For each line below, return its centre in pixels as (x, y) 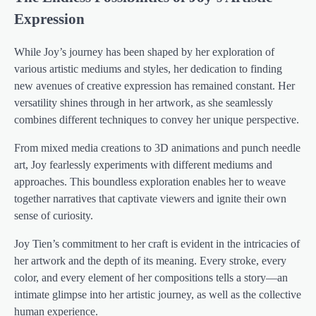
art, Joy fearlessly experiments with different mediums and (143, 165)
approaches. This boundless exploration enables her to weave (150, 182)
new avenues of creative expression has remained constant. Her (154, 86)
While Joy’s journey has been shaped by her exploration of (144, 52)
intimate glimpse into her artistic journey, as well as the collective (158, 295)
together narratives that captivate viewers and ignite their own (150, 199)
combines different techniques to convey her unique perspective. (157, 120)
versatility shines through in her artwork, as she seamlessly (144, 103)
